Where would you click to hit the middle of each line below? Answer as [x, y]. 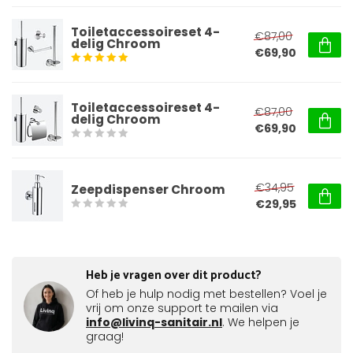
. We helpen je [261, 322]
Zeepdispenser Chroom [148, 189]
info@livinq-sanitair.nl [154, 322]
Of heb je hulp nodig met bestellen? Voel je [206, 294]
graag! [105, 336]
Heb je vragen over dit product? [174, 275]
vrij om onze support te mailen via [182, 308]
